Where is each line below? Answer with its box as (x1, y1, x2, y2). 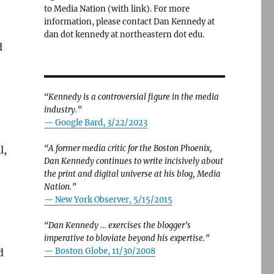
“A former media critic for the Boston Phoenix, (43, 143, 212, 154)
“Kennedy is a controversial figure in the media (43, 92, 219, 102)
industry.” (43, 105, 81, 115)
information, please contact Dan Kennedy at (43, 17, 215, 27)
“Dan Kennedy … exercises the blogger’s (43, 220, 191, 231)
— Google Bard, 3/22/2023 (43, 117, 147, 128)
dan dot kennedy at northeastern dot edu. (43, 29, 204, 40)
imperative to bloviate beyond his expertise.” (43, 233, 209, 243)
